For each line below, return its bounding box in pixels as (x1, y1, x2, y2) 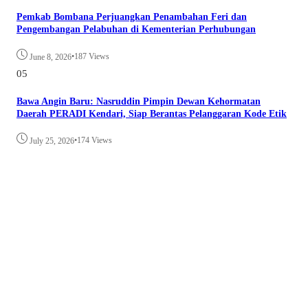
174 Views (77, 135, 112, 146)
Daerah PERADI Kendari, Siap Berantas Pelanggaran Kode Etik (16, 108, 287, 119)
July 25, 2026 (30, 136, 74, 146)
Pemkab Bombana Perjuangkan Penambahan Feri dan (16, 12, 247, 23)
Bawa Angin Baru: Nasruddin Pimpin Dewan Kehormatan (16, 96, 261, 107)
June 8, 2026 (30, 52, 71, 62)
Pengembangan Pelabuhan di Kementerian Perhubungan (16, 24, 256, 35)
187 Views (74, 51, 109, 61)
